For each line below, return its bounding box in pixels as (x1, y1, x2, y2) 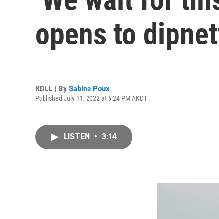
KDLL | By (35, 83, 69, 93)
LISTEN (64, 132, 92, 141)
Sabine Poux (69, 83, 109, 93)
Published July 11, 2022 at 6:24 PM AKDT (35, 94, 147, 102)
